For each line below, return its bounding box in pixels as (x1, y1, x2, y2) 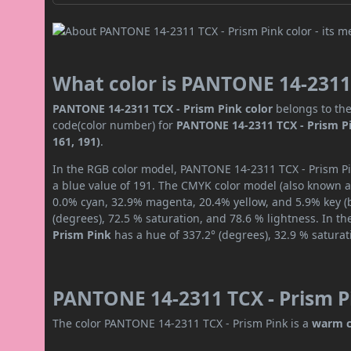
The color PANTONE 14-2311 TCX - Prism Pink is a (52, 316, 313, 331)
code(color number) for (52, 118, 177, 133)
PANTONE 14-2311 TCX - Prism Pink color (52, 101, 273, 117)
